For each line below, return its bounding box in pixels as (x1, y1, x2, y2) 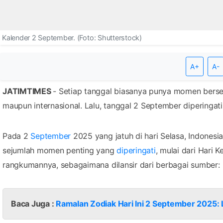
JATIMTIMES (2, 86, 53, 96)
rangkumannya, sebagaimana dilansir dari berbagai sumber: (2, 159, 220, 170)
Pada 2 (2, 130, 31, 141)
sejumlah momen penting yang (2, 145, 117, 155)
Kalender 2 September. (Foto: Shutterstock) (2, 33, 142, 42)
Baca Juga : (11, 198, 56, 209)
